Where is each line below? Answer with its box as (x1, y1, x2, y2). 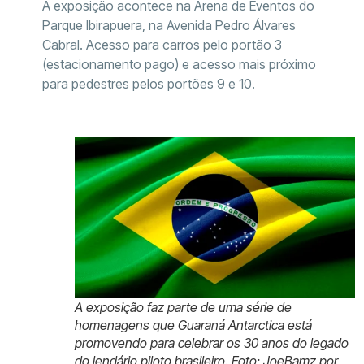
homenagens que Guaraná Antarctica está (74, 316, 312, 333)
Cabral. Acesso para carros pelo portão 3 (41, 36, 282, 53)
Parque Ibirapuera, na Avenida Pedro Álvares (41, 16, 296, 33)
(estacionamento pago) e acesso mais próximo (41, 55, 316, 72)
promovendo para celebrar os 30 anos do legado (74, 334, 349, 351)
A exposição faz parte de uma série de (74, 298, 292, 315)
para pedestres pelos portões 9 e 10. (41, 75, 255, 92)
